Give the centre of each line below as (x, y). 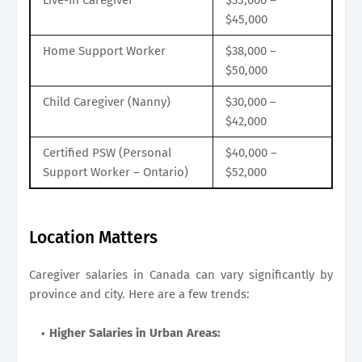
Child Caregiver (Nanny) (107, 101)
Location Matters (93, 237)
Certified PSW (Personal (107, 152)
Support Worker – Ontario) (116, 172)
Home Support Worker (104, 51)
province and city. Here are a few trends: (139, 294)
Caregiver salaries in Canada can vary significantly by (181, 274)
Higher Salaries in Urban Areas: (135, 333)
